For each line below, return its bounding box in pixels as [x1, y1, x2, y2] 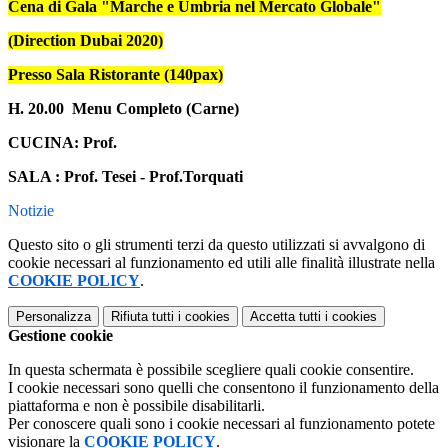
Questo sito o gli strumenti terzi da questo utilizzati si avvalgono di [8, 236, 425, 254]
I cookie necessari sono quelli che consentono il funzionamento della [8, 379, 439, 397]
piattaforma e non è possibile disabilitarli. [8, 397, 265, 415]
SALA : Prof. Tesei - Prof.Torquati [8, 168, 243, 186]
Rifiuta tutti [111, 309, 174, 325]
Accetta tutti [250, 309, 321, 325]
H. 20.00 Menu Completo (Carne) [8, 100, 243, 118]
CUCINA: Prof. [8, 134, 117, 152]
